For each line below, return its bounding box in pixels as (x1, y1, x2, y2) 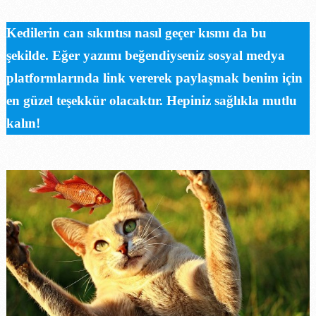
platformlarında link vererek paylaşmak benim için (6, 70, 303, 85)
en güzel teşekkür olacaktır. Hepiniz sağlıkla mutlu (6, 92, 297, 108)
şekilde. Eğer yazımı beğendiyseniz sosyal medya (6, 47, 285, 63)
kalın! (6, 115, 40, 130)
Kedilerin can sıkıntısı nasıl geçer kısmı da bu (6, 25, 267, 40)
